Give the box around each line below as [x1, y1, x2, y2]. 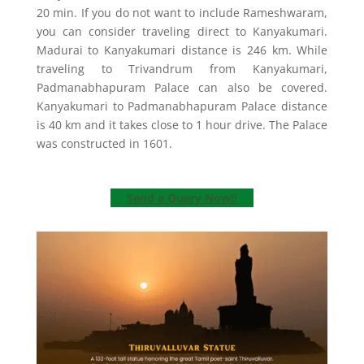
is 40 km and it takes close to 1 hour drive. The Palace [36, 117, 328, 133]
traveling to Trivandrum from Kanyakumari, [36, 61, 328, 77]
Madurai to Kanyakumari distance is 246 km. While [36, 42, 328, 58]
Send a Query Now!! [126, 190, 237, 206]
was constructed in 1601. [36, 136, 172, 152]
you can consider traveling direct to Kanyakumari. [36, 24, 328, 40]
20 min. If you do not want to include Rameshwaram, [36, 5, 328, 21]
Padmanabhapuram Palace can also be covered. [36, 80, 328, 96]
